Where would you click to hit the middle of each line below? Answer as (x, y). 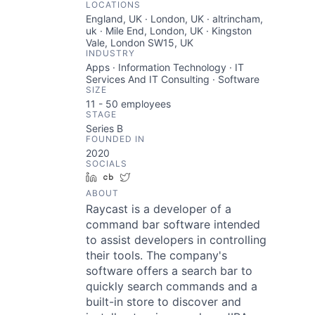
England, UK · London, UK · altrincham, (174, 19)
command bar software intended (173, 224)
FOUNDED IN (115, 139)
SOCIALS (107, 163)
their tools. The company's (156, 255)
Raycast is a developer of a (159, 209)
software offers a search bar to (169, 271)
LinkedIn (122, 177)
